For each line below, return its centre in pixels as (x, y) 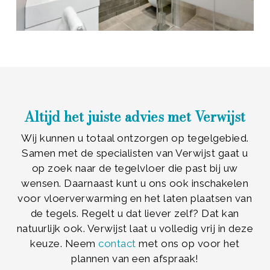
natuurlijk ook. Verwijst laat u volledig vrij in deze (135, 229)
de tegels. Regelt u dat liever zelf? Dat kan (135, 214)
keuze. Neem (64, 244)
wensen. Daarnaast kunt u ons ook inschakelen (135, 184)
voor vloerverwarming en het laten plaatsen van (135, 199)
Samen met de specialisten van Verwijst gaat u (135, 153)
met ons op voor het (189, 244)
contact (119, 244)
